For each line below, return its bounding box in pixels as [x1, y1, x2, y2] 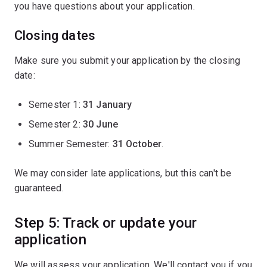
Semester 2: [29, 119, 83, 130]
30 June [82, 119, 119, 130]
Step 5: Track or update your [14, 215, 197, 231]
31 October [112, 138, 162, 150]
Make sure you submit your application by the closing [14, 55, 241, 66]
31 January [82, 99, 132, 110]
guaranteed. [14, 182, 64, 194]
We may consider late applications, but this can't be [14, 167, 232, 179]
